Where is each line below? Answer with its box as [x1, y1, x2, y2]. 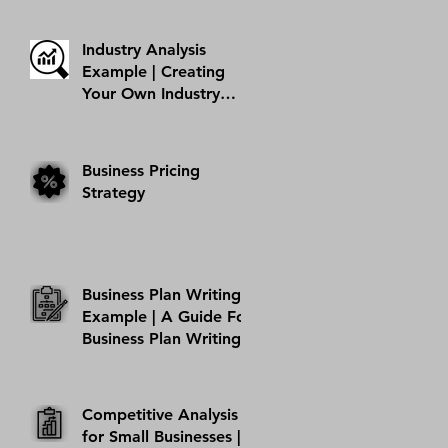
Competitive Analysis [82, 404, 238, 424]
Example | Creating [82, 61, 225, 81]
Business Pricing [82, 160, 200, 180]
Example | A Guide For [82, 306, 252, 326]
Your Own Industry [82, 83, 220, 103]
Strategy [82, 182, 145, 202]
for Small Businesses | [82, 426, 241, 446]
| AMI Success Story [82, 16, 228, 36]
